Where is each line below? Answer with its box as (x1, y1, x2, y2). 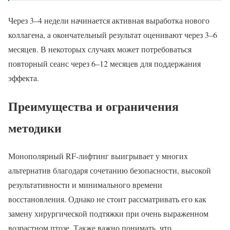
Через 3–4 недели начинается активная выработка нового (8, 15, 209, 26)
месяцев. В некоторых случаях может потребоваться (8, 44, 191, 55)
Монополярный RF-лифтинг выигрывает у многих (8, 150, 188, 162)
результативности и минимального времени (8, 179, 162, 190)
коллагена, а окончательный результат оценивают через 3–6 (8, 29, 217, 41)
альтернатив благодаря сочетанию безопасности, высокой (8, 165, 211, 176)
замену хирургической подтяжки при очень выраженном (8, 208, 208, 219)
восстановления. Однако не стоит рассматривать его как (8, 194, 206, 205)
